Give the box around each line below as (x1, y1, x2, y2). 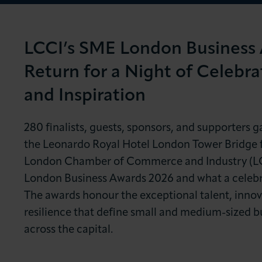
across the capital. (23, 225, 115, 236)
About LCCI (23, 31, 87, 43)
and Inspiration (23, 87, 146, 106)
